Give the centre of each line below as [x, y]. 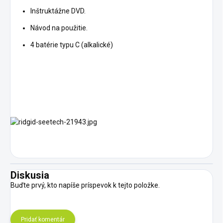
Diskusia [30, 175]
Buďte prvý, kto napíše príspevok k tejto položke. [85, 185]
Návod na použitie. [59, 28]
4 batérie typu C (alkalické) [72, 45]
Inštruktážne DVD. [58, 11]
